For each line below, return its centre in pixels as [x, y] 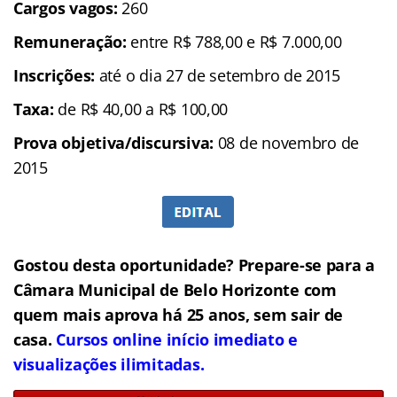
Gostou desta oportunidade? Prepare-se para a [195, 265]
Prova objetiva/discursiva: [113, 142]
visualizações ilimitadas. [109, 364]
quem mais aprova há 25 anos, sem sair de [179, 314]
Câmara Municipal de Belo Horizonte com [175, 289]
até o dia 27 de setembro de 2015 [218, 75]
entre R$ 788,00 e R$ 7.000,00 [234, 41]
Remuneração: [70, 41]
